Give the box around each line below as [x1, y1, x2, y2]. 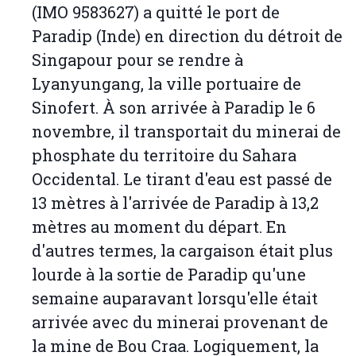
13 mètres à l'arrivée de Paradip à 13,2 [32, 192, 319, 214]
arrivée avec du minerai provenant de [32, 311, 328, 333]
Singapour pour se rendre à [32, 49, 243, 71]
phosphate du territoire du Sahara [32, 145, 296, 166]
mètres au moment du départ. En [32, 216, 287, 238]
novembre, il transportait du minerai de [32, 121, 341, 142]
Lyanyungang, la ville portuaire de [32, 73, 301, 95]
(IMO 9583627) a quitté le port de [32, 2, 280, 23]
